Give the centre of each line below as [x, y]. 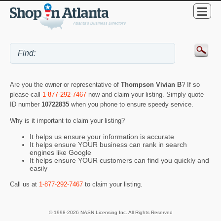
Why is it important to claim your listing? [67, 120]
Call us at [24, 184]
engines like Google [60, 153]
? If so [191, 85]
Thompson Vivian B [151, 85]
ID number [26, 105]
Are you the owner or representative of [65, 85]
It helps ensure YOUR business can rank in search [108, 145]
